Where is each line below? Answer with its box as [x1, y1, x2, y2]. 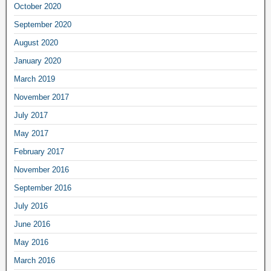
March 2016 [14, 255, 55, 265]
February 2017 [14, 146, 64, 156]
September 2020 [14, 19, 71, 29]
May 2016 [14, 237, 48, 247]
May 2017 [14, 128, 48, 138]
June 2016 [14, 219, 50, 229]
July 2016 [14, 201, 48, 211]
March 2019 [14, 74, 55, 83]
